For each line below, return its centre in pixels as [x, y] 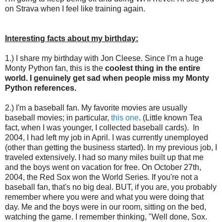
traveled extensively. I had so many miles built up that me [104, 157]
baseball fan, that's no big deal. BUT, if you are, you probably [111, 187]
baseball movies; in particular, [58, 117]
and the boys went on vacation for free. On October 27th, [103, 167]
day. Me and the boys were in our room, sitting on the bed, [106, 207]
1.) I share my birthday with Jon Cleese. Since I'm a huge [104, 58]
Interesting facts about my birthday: [72, 38]
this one [125, 117]
